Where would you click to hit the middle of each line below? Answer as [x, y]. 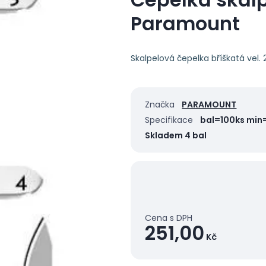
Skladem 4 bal [176, 135]
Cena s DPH [169, 218]
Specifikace [169, 120]
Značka [160, 104]
